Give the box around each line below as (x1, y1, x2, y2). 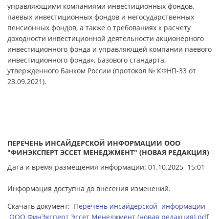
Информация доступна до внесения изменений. (7, 183, 175, 193)
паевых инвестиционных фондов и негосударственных (7, 12, 194, 22)
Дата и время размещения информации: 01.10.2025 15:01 (7, 162, 205, 172)
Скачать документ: (7, 201, 74, 211)
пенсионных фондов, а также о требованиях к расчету (7, 22, 191, 32)
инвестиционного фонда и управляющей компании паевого (7, 44, 212, 54)
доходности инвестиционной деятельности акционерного (7, 33, 204, 43)
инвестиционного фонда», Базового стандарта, (7, 55, 166, 65)
